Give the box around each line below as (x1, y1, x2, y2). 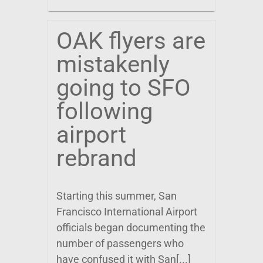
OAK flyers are (56, 27, 205, 55)
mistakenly (56, 50, 170, 78)
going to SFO (56, 74, 191, 102)
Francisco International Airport (56, 205, 197, 218)
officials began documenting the (56, 221, 205, 234)
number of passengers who (56, 237, 184, 249)
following (56, 97, 153, 125)
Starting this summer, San (56, 190, 177, 202)
